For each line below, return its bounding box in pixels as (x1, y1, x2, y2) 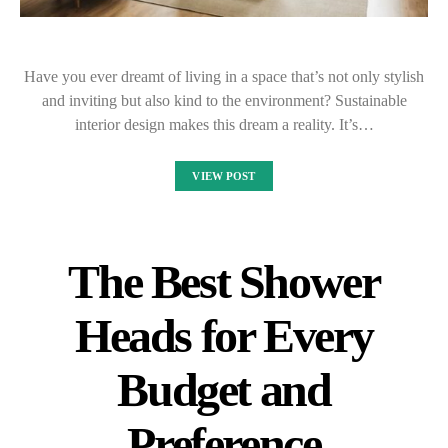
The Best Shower (68, 255, 380, 309)
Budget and (117, 363, 331, 417)
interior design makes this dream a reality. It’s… (74, 116, 374, 134)
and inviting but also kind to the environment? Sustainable (41, 92, 407, 110)
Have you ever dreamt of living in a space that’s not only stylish (24, 68, 424, 86)
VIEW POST (192, 170, 256, 183)
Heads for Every (74, 309, 373, 363)
